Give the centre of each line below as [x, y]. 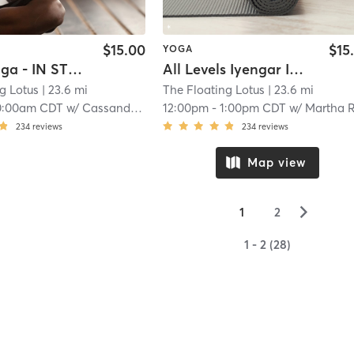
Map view [277, 163]
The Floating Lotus [214, 90]
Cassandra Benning [107, 108]
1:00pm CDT [253, 108]
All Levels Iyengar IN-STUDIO [297, 70]
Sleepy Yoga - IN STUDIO [75, 70]
